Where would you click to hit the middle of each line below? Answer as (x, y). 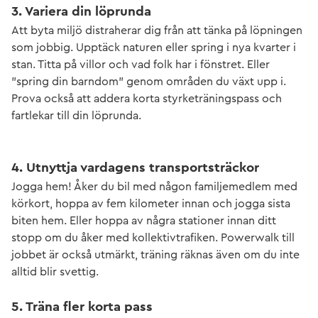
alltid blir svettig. (55, 272)
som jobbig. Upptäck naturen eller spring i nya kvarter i (154, 48)
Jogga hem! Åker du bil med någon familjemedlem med (154, 187)
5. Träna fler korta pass (82, 307)
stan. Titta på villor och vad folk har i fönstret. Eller (141, 65)
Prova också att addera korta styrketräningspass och (147, 99)
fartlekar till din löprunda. (76, 116)
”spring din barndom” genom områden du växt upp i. (149, 82)
